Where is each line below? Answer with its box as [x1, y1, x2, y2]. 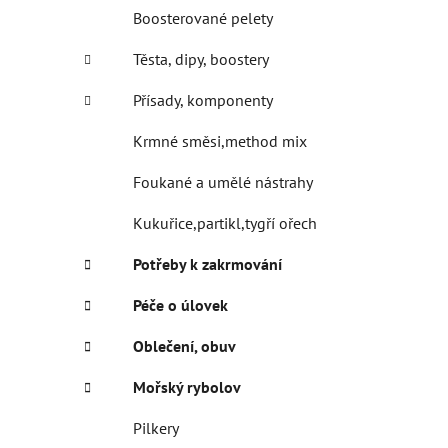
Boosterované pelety [133, 7, 273, 28]
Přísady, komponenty [133, 89, 273, 110]
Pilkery [133, 417, 179, 438]
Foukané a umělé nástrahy [133, 171, 313, 192]
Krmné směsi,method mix [133, 130, 307, 151]
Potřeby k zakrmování [133, 253, 282, 274]
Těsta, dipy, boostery [133, 48, 269, 69]
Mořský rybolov [133, 376, 241, 397]
